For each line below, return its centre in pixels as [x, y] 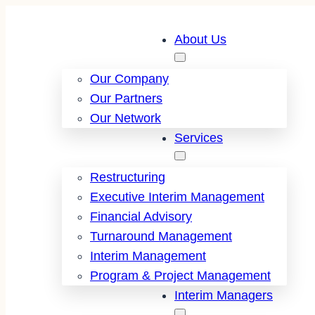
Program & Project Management [180, 275]
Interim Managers [224, 295]
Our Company [129, 78]
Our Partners [126, 98]
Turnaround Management [161, 236]
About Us [200, 39]
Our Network [126, 118]
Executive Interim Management [177, 197]
